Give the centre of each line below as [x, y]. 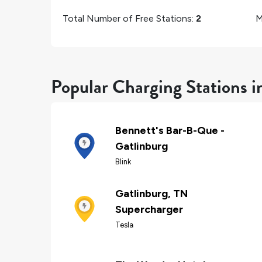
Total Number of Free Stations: [129, 18]
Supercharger [149, 210]
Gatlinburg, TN [151, 194]
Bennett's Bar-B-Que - [170, 131]
